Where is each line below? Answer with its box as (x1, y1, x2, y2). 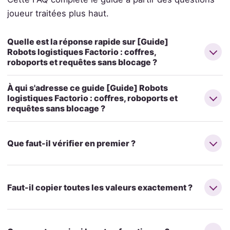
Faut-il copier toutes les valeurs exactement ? (7, 182, 193, 193)
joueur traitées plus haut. (7, 8, 109, 19)
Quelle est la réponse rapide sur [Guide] (7, 36, 168, 47)
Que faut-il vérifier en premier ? (7, 138, 136, 148)
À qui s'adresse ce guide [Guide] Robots (7, 83, 168, 93)
